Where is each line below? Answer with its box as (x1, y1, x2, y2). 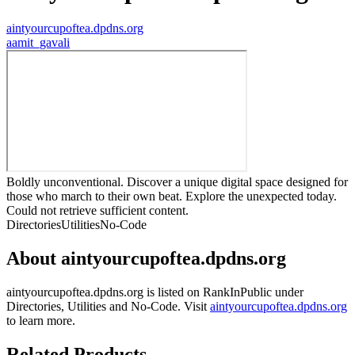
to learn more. (6, 313, 75, 327)
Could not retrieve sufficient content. (6, 204, 189, 218)
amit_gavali (12, 36, 70, 50)
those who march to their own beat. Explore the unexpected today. (6, 189, 337, 204)
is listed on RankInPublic (143, 284, 272, 299)
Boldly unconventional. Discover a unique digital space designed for (6, 175, 348, 189)
